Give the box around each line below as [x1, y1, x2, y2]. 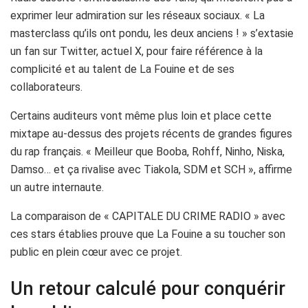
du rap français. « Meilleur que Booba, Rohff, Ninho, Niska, [10, 144, 285, 158]
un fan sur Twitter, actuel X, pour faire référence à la [10, 44, 263, 58]
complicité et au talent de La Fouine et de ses [10, 62, 234, 76]
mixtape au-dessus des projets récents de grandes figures [10, 126, 292, 140]
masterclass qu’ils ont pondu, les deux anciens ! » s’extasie [10, 26, 294, 40]
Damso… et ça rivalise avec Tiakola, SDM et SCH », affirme [10, 162, 292, 176]
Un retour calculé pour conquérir [10, 278, 285, 300]
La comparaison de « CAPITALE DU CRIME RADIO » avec [10, 209, 285, 223]
